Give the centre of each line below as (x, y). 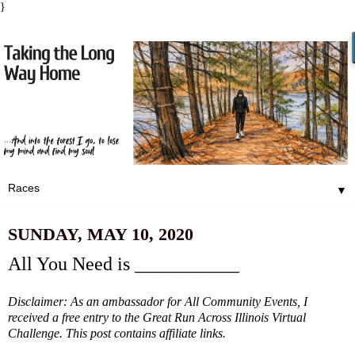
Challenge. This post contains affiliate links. (117, 334)
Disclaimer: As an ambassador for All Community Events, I (158, 302)
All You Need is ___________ (124, 264)
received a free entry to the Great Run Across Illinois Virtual (157, 318)
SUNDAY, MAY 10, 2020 (101, 234)
